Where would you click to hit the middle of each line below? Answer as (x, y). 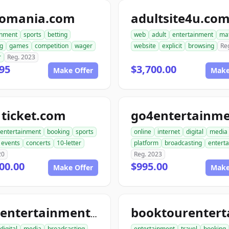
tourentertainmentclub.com (94, 214)
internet (169, 132)
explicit (172, 46)
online (143, 132)
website (145, 46)
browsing (201, 46)
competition (52, 46)
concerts (38, 143)
